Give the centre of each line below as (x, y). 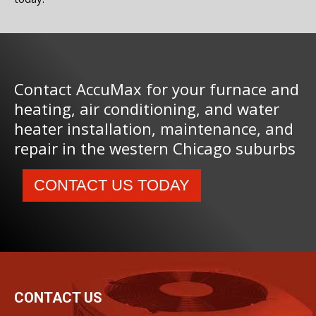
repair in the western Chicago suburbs (155, 148)
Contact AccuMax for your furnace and (157, 89)
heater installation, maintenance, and (154, 129)
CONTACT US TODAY (112, 186)
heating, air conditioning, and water (147, 109)
